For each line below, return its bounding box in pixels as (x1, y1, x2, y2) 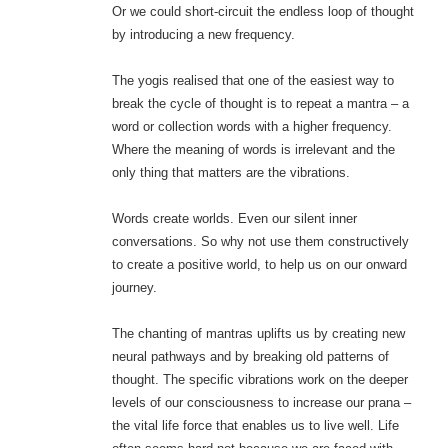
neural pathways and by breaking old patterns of (111, 349, 389, 365)
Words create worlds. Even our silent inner (111, 211, 357, 227)
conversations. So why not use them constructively (111, 234, 409, 250)
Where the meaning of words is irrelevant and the (111, 142, 395, 158)
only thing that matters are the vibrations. (111, 165, 350, 181)
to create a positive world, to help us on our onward (111, 257, 407, 273)
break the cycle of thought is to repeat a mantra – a (111, 96, 409, 112)
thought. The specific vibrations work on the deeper (111, 372, 408, 388)
